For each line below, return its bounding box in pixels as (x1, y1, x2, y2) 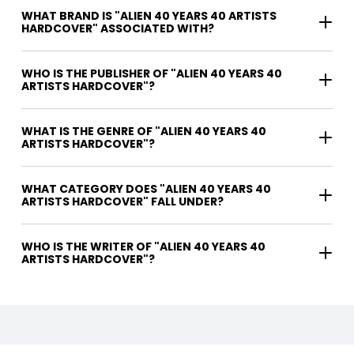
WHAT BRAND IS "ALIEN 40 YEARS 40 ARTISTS (21, 8, 277, 24)
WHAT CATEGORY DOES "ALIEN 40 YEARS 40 (21, 181, 271, 198)
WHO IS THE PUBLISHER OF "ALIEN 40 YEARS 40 (21, 66, 282, 82)
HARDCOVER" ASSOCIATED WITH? (21, 21, 214, 37)
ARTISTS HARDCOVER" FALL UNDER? (21, 194, 224, 210)
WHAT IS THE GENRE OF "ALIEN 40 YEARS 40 (21, 123, 266, 140)
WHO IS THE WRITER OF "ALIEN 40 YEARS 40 (21, 239, 154, 255)
